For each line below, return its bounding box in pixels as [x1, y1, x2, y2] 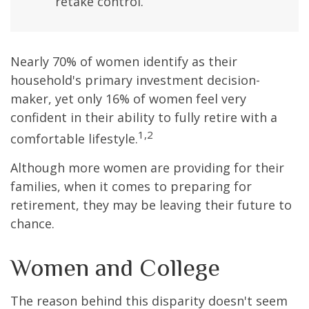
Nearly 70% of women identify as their [10, 53, 237, 70]
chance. [10, 215, 54, 232]
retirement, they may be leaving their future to [10, 197, 292, 214]
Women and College [10, 254, 220, 282]
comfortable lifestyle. [10, 130, 138, 148]
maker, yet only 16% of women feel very [10, 90, 246, 108]
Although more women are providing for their [10, 159, 284, 177]
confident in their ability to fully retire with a [10, 109, 277, 126]
